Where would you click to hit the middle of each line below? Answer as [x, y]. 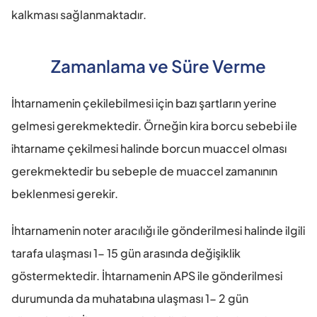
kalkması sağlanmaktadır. [79, 14]
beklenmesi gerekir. [65, 193]
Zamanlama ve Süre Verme [158, 65]
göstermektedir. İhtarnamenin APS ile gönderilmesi [147, 275]
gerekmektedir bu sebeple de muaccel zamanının [144, 171]
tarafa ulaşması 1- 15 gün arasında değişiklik [126, 253]
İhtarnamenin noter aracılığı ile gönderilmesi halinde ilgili [158, 230]
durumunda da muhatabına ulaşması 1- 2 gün [130, 298]
